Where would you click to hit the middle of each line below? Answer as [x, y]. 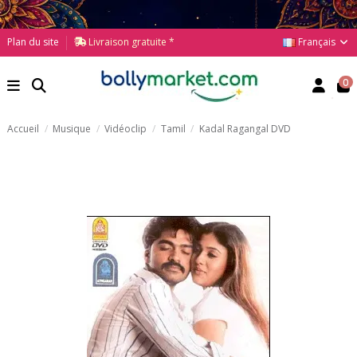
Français [317, 41]
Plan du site [33, 41]
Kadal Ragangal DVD [245, 128]
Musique [72, 128]
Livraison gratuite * [130, 41]
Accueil [23, 128]
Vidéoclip [126, 128]
